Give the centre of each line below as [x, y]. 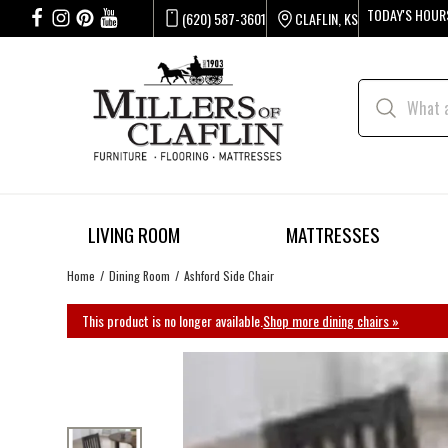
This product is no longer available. [173, 321]
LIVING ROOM [134, 235]
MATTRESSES [332, 235]
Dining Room [140, 275]
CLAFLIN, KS [326, 18]
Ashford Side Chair [229, 275]
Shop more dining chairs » [331, 321]
